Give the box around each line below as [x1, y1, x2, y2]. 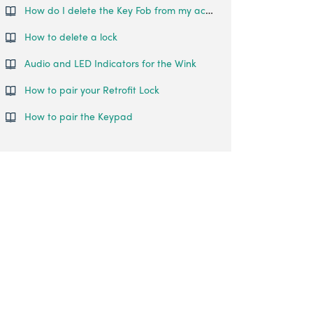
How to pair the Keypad [24, 109, 133, 123]
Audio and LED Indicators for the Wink [24, 56, 196, 70]
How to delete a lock [24, 29, 117, 43]
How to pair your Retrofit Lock [24, 82, 159, 96]
